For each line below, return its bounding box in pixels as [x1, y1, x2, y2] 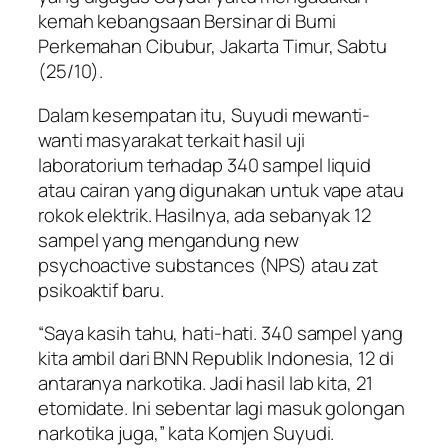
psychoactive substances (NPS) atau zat [38, 251, 379, 278]
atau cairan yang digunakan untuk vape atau [38, 176, 404, 203]
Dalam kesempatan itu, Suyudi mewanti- [38, 101, 371, 128]
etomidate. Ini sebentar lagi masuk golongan [38, 395, 405, 422]
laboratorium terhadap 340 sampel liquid [38, 151, 372, 178]
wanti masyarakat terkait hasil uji [38, 126, 305, 153]
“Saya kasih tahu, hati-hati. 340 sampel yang [38, 320, 403, 347]
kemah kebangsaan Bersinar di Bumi [38, 8, 336, 35]
